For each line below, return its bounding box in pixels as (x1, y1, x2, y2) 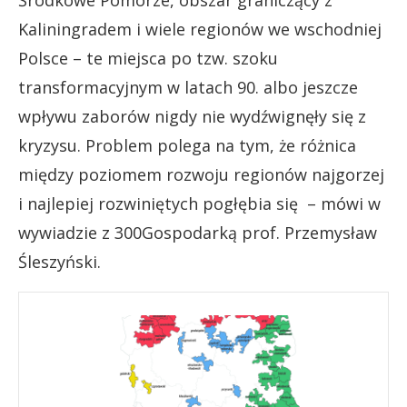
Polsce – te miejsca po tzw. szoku (18, 46, 278, 69)
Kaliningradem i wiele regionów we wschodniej (18, 17, 382, 40)
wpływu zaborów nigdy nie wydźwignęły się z (18, 104, 366, 127)
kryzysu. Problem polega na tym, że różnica (18, 134, 356, 156)
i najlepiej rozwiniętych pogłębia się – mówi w (18, 192, 381, 214)
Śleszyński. (18, 250, 101, 273)
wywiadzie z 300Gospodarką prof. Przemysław (18, 221, 377, 243)
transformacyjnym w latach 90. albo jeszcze (18, 75, 358, 98)
